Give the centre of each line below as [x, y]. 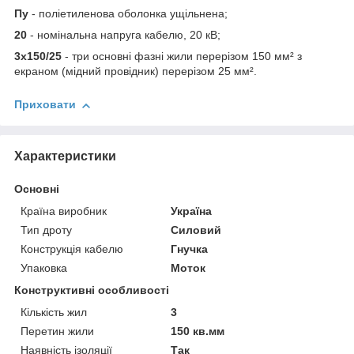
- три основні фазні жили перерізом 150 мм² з [182, 56]
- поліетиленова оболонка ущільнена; [128, 14]
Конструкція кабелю [72, 249]
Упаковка [44, 267]
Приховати [45, 105]
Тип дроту [46, 230]
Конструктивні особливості [92, 290]
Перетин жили [57, 331]
